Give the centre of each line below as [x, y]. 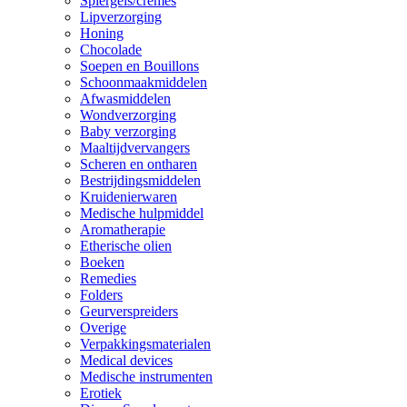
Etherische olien [126, 246]
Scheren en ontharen [139, 164]
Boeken [102, 262]
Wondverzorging [128, 115]
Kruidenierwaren [129, 197]
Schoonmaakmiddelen [144, 82]
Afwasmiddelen [125, 99]
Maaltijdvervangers [135, 148]
